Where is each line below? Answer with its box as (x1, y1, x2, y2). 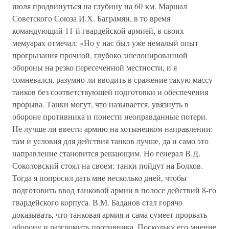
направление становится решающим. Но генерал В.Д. (12, 148, 200, 158)
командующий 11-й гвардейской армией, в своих (12, 25, 184, 36)
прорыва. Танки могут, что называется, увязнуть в (12, 99, 189, 109)
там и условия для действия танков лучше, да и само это (12, 135, 209, 146)
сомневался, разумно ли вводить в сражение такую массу (12, 74, 213, 85)
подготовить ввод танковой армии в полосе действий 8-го (12, 185, 216, 195)
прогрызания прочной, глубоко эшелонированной (12, 50, 188, 60)
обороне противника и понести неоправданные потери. (12, 111, 208, 122)
